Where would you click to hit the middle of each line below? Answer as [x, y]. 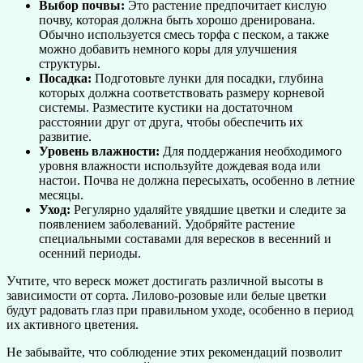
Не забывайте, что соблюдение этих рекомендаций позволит [174, 352]
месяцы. [61, 194]
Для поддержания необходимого [251, 151]
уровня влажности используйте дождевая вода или [180, 165]
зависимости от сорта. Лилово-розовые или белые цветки [167, 295]
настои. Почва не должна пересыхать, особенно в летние [197, 180]
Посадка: [65, 78]
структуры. [70, 63]
